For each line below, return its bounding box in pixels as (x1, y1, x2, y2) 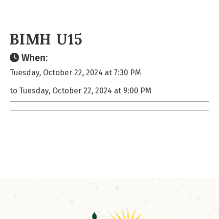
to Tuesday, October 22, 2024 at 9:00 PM (10, 86, 152, 95)
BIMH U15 (10, 30, 83, 48)
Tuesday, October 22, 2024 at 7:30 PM (10, 68, 141, 77)
